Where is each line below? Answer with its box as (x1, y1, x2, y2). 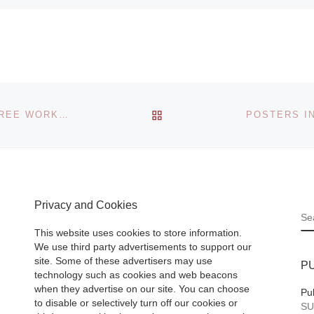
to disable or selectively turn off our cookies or (34, 297, 238, 308)
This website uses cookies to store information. (34, 227, 242, 238)
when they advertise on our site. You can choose (34, 283, 250, 294)
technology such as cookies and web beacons (34, 269, 238, 280)
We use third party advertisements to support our (34, 241, 252, 252)
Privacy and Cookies (34, 198, 137, 212)
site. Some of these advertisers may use (34, 255, 212, 266)
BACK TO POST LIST (163, 108, 283, 120)
